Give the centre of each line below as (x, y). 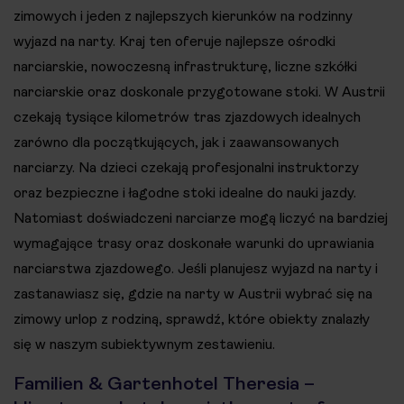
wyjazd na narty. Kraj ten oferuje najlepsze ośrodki (174, 41)
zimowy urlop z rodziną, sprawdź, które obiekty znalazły (192, 319)
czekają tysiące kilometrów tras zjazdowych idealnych (187, 117)
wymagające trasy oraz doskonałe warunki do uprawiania (194, 243)
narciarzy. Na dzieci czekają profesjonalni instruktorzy (186, 167)
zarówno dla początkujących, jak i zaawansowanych (176, 142)
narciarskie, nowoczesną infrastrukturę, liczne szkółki (185, 66)
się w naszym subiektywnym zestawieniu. (144, 344)
